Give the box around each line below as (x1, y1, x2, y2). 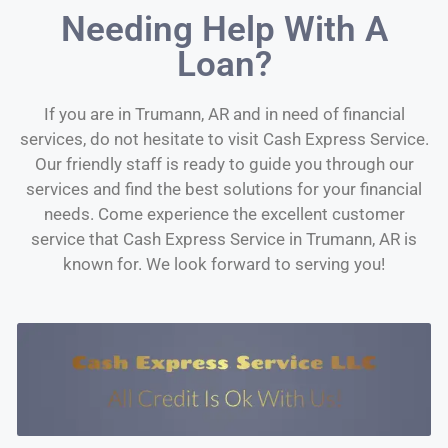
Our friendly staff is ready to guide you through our (34, 154, 414, 175)
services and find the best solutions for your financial (26, 179, 422, 200)
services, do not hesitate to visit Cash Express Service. (19, 129, 429, 150)
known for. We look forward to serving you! (63, 254, 385, 275)
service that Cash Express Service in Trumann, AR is (31, 229, 417, 250)
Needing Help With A (60, 9, 388, 51)
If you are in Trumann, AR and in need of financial (43, 104, 405, 125)
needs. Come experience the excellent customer (43, 204, 405, 225)
